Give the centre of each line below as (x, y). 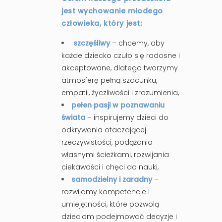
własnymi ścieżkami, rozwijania (115, 154)
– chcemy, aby (138, 43)
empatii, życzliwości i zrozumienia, (120, 92)
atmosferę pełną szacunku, (109, 80)
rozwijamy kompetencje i (106, 192)
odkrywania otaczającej (104, 130)
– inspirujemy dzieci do (128, 117)
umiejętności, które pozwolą (110, 204)
